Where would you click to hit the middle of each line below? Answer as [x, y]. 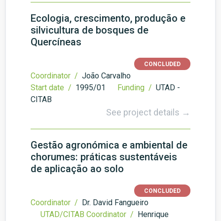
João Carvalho [106, 76]
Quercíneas [56, 42]
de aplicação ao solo [77, 169]
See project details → [148, 112]
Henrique [153, 214]
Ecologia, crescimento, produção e [108, 18]
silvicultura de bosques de [90, 30]
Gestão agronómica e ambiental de [109, 145]
